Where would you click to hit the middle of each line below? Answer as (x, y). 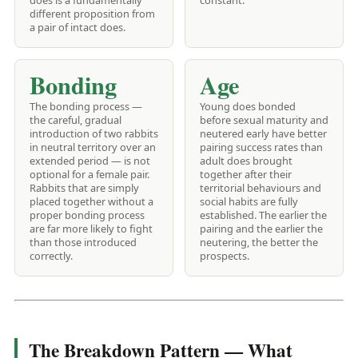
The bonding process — (86, 107)
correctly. (51, 256)
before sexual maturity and (264, 120)
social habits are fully (249, 202)
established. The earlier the (263, 215)
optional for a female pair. (89, 175)
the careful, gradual (76, 120)
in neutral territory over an (93, 147)
